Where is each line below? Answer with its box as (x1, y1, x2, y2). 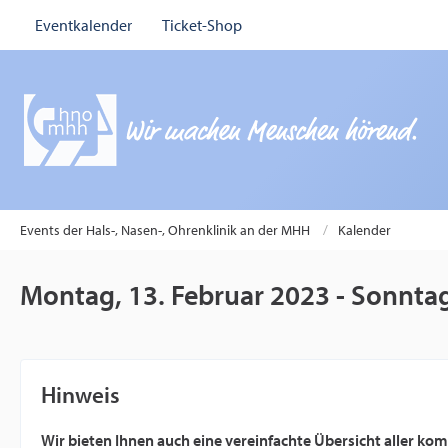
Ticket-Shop (162, 14, 242, 35)
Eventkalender (35, 14, 132, 35)
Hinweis (41, 380, 120, 409)
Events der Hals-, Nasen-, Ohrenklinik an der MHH (20, 221, 310, 239)
